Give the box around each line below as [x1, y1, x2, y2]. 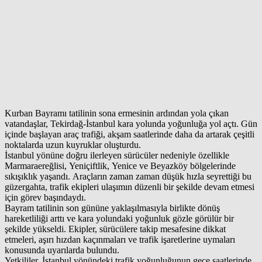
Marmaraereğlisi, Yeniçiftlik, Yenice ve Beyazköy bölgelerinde [5, 160, 236, 171]
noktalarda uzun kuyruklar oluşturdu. [5, 139, 141, 150]
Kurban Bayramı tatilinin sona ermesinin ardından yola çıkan [5, 108, 229, 118]
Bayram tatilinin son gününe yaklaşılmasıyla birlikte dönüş [5, 202, 220, 213]
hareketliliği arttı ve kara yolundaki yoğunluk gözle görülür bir [5, 213, 234, 223]
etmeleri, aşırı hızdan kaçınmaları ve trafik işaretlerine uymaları [5, 234, 235, 244]
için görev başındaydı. [5, 192, 86, 202]
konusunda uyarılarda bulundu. [5, 244, 119, 255]
